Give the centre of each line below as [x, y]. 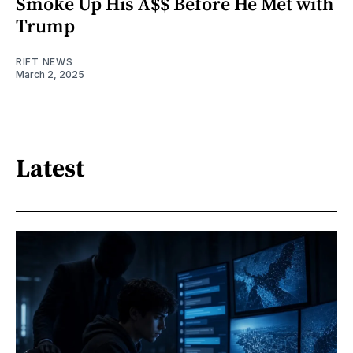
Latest [50, 168]
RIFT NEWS [45, 61]
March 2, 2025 [50, 74]
